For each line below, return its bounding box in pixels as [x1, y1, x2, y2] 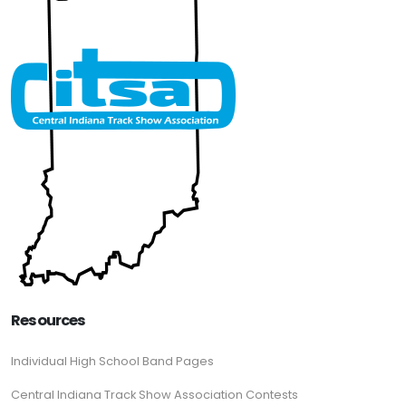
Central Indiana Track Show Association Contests [11, 386, 298, 403]
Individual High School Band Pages [11, 353, 214, 370]
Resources [11, 310, 86, 331]
